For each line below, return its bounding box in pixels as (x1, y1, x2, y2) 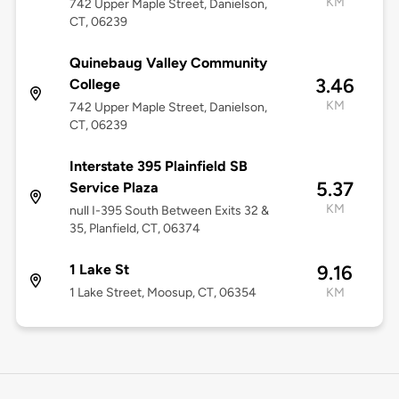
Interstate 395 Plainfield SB (69, 158, 248, 175)
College (69, 76, 120, 94)
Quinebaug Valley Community (69, 54, 267, 72)
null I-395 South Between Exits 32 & (69, 203, 269, 219)
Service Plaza (69, 179, 159, 197)
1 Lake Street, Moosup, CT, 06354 (69, 285, 256, 301)
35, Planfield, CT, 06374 (69, 221, 200, 237)
